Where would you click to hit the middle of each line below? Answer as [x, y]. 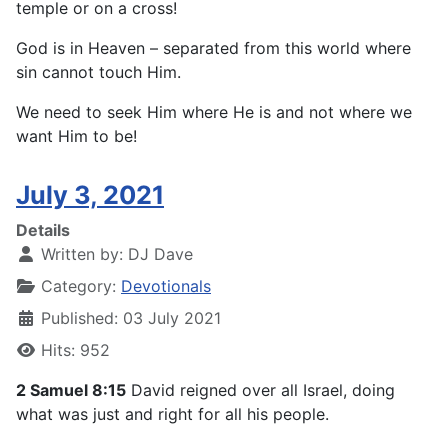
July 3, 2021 [90, 195]
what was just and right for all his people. [172, 414]
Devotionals [166, 286]
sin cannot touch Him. [98, 72]
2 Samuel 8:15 [71, 390]
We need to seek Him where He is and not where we [214, 112]
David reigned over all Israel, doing [260, 390]
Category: [78, 286]
